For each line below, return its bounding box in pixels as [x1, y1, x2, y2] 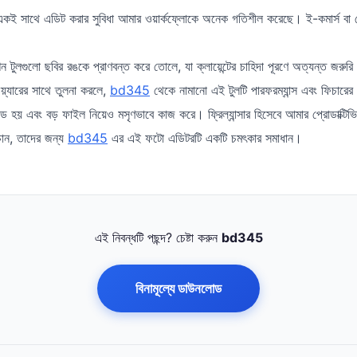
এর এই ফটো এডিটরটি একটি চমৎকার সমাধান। [108, 130, 302, 146]
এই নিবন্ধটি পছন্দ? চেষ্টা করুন [94, 229, 222, 245]
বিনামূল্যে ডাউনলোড [135, 280, 222, 296]
